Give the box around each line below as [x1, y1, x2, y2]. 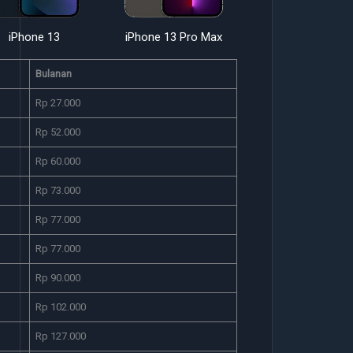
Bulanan [35, 68, 72, 80]
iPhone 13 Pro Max [125, 30, 222, 44]
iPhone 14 [288, 30, 339, 44]
